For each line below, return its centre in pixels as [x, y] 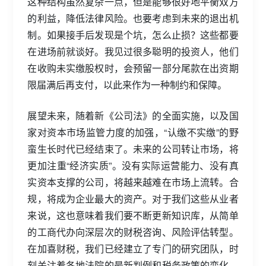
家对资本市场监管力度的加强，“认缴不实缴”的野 [133, 132]
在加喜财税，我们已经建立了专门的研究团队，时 [133, 248]
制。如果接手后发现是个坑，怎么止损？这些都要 [133, 34]
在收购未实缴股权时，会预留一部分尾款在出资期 [133, 68]
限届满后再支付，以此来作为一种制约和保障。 [127, 84]
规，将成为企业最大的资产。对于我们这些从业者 [133, 198]
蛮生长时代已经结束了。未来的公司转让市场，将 [133, 148]
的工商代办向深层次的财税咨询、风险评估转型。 [133, 232]
